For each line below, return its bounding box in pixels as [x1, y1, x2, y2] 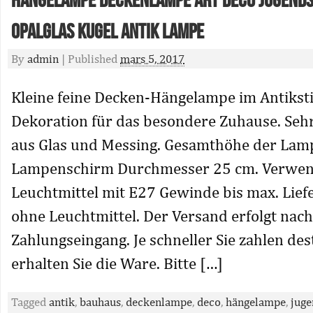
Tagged [11, 295, 49, 309]
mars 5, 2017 [120, 52, 184, 66]
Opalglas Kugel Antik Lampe [11, 20, 204, 45]
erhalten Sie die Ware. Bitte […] [11, 254, 223, 272]
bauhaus [80, 295, 121, 309]
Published [68, 52, 120, 66]
